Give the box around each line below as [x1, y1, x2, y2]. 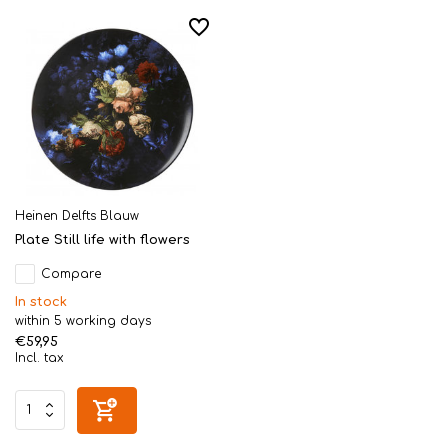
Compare [41, 266, 101, 281]
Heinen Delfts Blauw [15, 208, 139, 223]
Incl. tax [15, 350, 64, 365]
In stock [15, 294, 67, 309]
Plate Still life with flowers [15, 232, 190, 247]
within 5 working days [15, 313, 151, 328]
